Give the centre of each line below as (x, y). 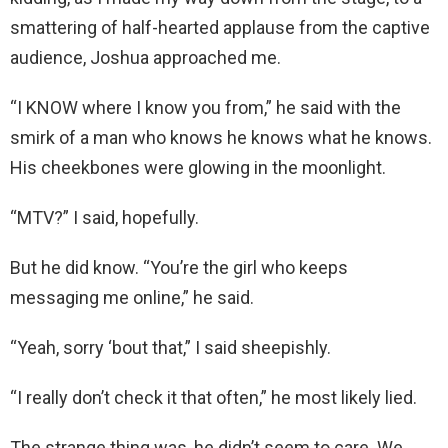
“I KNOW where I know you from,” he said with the (205, 108)
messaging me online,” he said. (132, 298)
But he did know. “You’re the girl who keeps (179, 268)
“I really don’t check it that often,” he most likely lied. (213, 398)
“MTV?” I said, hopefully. (104, 218)
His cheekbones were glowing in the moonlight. (198, 168)
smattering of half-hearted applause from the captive (220, 28)
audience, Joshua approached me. (145, 58)
